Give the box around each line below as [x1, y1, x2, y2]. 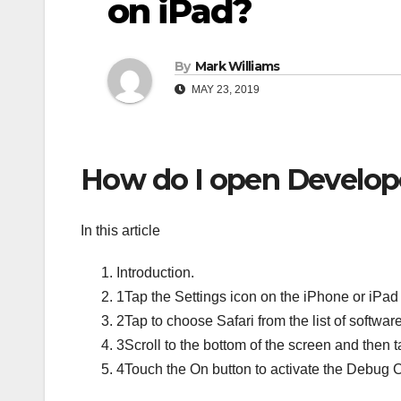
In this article [81, 222, 160, 238]
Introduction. [116, 264, 194, 280]
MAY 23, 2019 [189, 83, 260, 97]
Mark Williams [194, 58, 280, 75]
